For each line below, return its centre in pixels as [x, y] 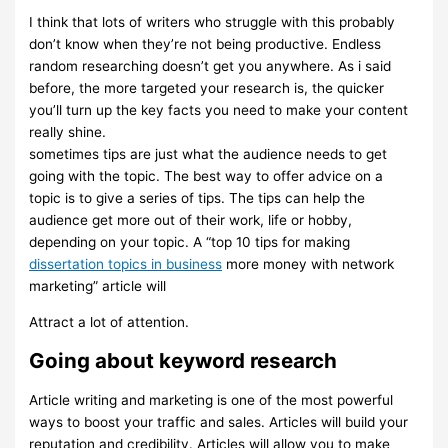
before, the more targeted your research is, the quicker [207, 88]
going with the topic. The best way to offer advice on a [206, 176]
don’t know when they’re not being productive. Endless [205, 44]
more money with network [308, 264]
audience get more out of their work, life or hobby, [191, 220]
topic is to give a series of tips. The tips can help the [197, 198]
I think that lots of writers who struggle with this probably [212, 22]
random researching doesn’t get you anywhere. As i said [210, 66]
